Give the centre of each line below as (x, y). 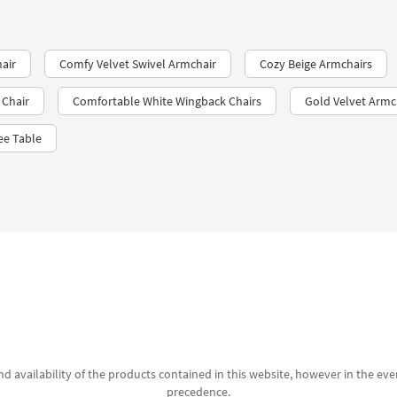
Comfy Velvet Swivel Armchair (138, 64)
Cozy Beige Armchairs (316, 64)
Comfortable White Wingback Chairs (167, 101)
